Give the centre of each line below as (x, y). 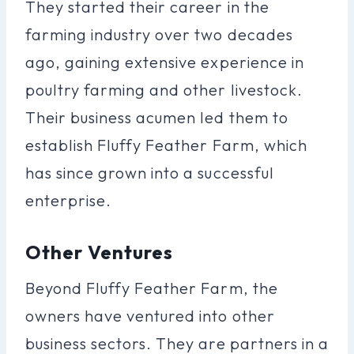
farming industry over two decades (159, 34)
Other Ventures (100, 252)
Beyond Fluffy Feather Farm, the (152, 288)
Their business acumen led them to (157, 117)
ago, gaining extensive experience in (165, 62)
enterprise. (69, 200)
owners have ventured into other (150, 315)
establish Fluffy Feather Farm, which (166, 145)
